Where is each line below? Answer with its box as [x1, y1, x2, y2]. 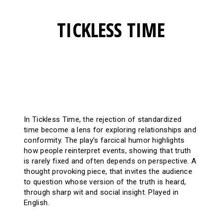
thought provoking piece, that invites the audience [24, 166, 192, 176]
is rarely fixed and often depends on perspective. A [24, 156, 197, 166]
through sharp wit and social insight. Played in [24, 187, 179, 197]
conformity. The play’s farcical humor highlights [24, 135, 185, 145]
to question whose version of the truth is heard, [24, 177, 186, 186]
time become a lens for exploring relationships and [24, 125, 196, 134]
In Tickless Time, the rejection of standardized [24, 114, 182, 124]
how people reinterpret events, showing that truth [24, 146, 191, 155]
